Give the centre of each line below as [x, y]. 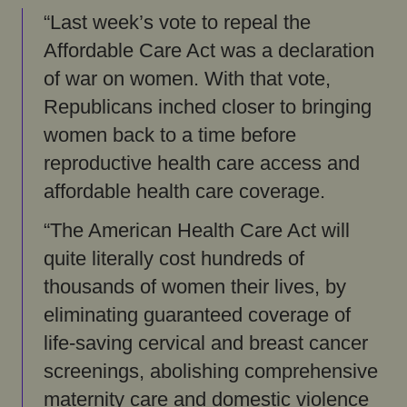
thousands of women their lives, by [194, 288]
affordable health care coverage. [189, 192]
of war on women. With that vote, [187, 79]
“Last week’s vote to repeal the [177, 23]
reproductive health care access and [201, 164]
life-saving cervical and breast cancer [205, 344]
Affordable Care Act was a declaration [208, 51]
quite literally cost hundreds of [174, 259]
